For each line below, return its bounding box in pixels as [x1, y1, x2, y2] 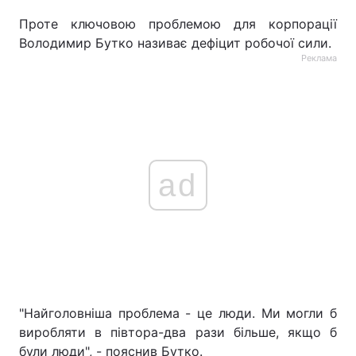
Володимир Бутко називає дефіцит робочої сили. [19, 35, 331, 51]
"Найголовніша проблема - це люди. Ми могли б [19, 305, 337, 321]
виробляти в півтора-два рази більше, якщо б [19, 324, 337, 340]
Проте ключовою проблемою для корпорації [19, 16, 337, 32]
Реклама [301, 52, 337, 64]
